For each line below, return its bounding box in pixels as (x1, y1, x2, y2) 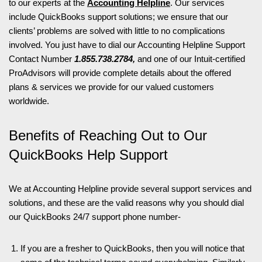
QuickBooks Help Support (9, 147, 168, 163)
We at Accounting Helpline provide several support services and (9, 184, 251, 194)
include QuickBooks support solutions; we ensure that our (9, 12, 228, 22)
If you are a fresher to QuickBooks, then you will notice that (20, 243, 244, 253)
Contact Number (9, 54, 74, 64)
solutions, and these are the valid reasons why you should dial (9, 198, 244, 208)
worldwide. (9, 96, 51, 106)
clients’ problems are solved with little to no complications (9, 26, 225, 36)
